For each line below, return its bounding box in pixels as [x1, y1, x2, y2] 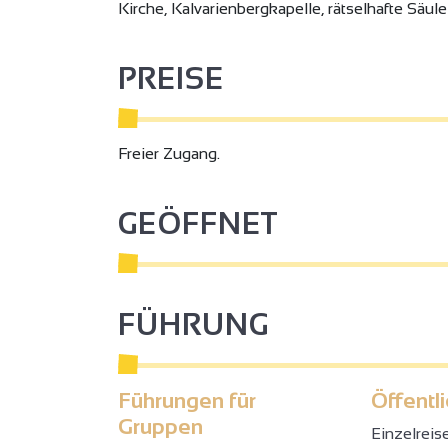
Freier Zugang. [118, 144, 220, 162]
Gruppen [118, 413, 203, 439]
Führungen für [118, 387, 256, 413]
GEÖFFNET [118, 206, 278, 240]
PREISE [118, 61, 224, 95]
